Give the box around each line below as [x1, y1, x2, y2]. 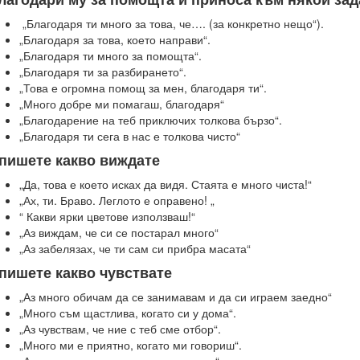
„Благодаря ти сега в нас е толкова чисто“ [19, 128, 240, 144]
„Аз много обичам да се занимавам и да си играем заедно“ [19, 288, 332, 305]
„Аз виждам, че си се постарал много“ [19, 224, 219, 240]
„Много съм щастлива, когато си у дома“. [19, 305, 236, 321]
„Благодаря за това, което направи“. [19, 31, 211, 47]
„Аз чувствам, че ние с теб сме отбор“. [19, 321, 221, 337]
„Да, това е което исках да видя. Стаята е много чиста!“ [19, 176, 312, 192]
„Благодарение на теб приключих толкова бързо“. [19, 112, 282, 128]
